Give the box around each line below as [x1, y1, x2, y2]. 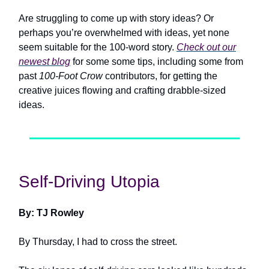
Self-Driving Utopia [19, 172, 160, 191]
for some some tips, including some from [70, 56, 243, 67]
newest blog [19, 56, 70, 67]
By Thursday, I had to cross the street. [19, 237, 177, 247]
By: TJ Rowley [19, 208, 84, 218]
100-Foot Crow [39, 71, 105, 81]
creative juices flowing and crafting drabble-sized [19, 85, 226, 95]
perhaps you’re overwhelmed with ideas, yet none [19, 28, 229, 38]
